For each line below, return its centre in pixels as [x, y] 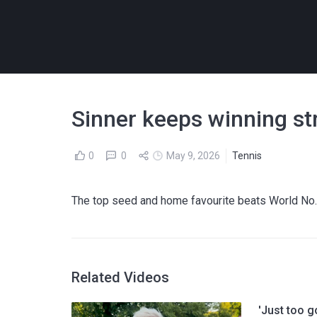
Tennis [247, 155]
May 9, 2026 [194, 155]
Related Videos [121, 277]
